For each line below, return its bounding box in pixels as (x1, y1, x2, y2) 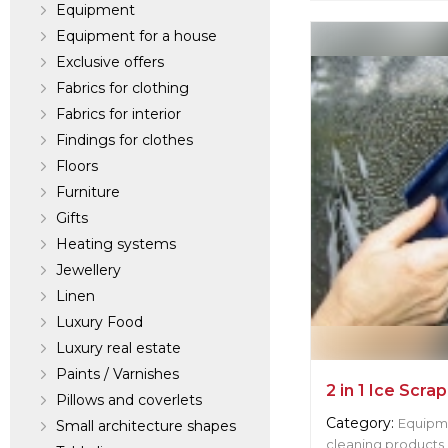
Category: (326, 414, 394, 433)
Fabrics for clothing (56, 79, 189, 98)
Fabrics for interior (56, 105, 181, 124)
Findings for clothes (56, 131, 193, 150)
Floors (56, 157, 98, 176)
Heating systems (56, 235, 176, 254)
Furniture (56, 183, 120, 202)
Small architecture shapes (56, 417, 236, 436)
